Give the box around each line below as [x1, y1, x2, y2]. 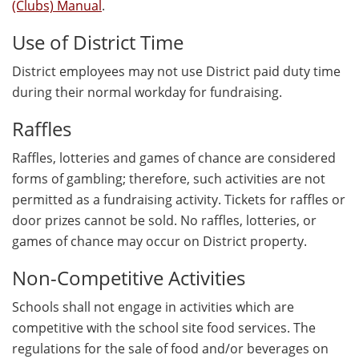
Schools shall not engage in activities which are [12, 298, 294, 317]
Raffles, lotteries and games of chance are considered [12, 149, 336, 167]
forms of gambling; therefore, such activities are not [12, 170, 325, 188]
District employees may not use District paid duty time [12, 63, 341, 81]
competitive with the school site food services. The [12, 319, 316, 337]
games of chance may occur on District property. [12, 232, 307, 251]
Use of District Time [12, 29, 184, 56]
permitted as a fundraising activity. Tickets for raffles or [12, 191, 345, 209]
